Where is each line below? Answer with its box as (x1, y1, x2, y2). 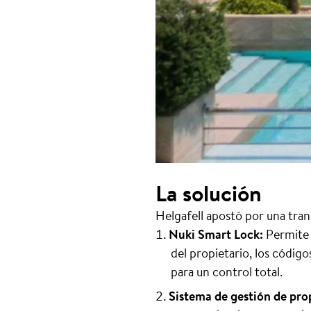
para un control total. (170, 262, 283, 280)
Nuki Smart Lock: (169, 224, 263, 243)
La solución (155, 176, 262, 209)
